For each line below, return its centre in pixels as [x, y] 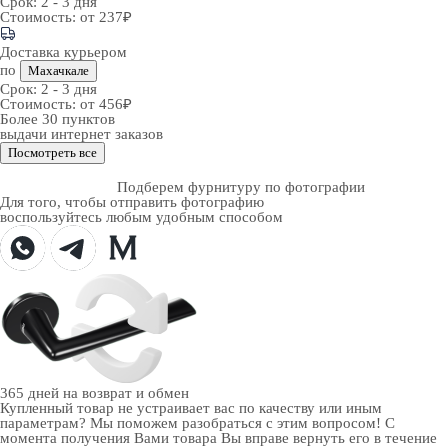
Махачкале [58, 70]
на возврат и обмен [126, 393]
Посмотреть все [52, 152]
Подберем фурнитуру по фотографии [241, 187]
